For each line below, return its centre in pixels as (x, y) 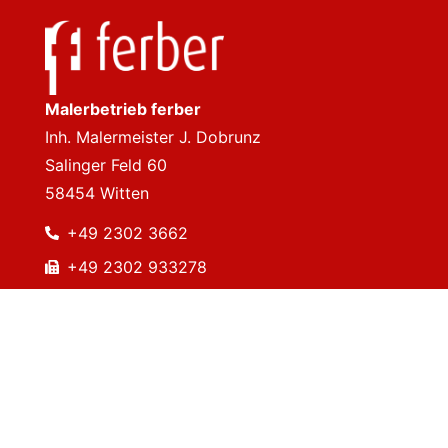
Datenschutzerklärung (129, 357)
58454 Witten (96, 192)
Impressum (87, 325)
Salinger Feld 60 (105, 164)
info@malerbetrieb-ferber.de (175, 301)
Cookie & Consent (111, 389)
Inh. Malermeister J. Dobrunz (152, 136)
